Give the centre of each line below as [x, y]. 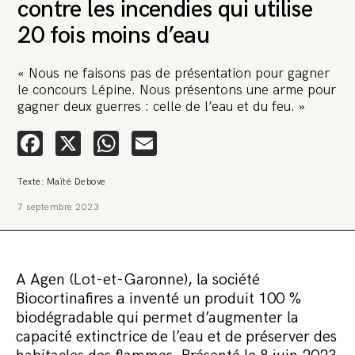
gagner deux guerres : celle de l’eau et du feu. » [164, 107]
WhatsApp [177, 143]
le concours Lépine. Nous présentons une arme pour [177, 90]
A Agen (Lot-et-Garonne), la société [138, 280]
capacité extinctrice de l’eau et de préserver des [176, 337]
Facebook [96, 143]
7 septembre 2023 [59, 207]
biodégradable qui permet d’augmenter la [157, 318]
